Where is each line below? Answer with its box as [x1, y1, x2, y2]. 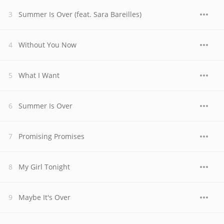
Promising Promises [18, 131, 84, 141]
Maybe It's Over [18, 192, 70, 202]
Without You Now [18, 40, 76, 49]
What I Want [18, 70, 59, 80]
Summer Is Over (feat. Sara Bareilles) [18, 9, 141, 19]
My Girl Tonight [18, 162, 70, 171]
